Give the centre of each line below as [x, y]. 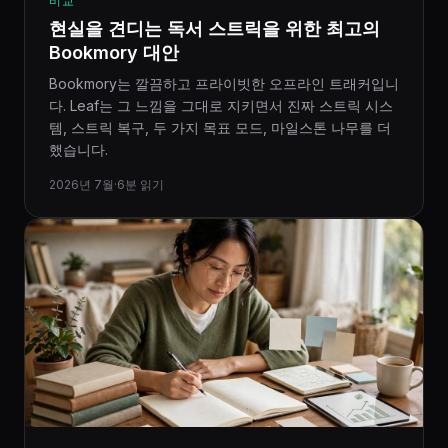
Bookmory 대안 [114, 52]
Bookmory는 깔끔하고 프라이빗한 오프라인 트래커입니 [224, 83]
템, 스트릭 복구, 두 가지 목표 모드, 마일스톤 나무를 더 [220, 127]
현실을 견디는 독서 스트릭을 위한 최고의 [214, 28]
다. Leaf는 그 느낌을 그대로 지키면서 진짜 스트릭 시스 [221, 105]
